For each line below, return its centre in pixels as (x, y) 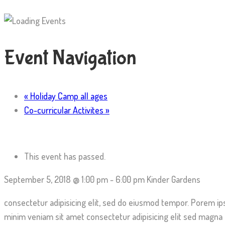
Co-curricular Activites (65, 110)
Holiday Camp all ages (68, 96)
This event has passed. (65, 156)
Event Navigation (70, 58)
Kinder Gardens (174, 179)
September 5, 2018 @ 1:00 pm (56, 179)
